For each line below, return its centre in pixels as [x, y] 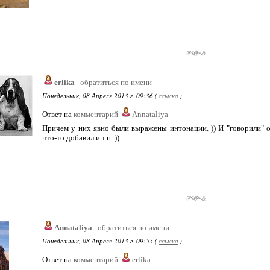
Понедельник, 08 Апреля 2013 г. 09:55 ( [100, 241]
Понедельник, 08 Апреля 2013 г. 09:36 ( [100, 96]
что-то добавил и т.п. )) [81, 138]
